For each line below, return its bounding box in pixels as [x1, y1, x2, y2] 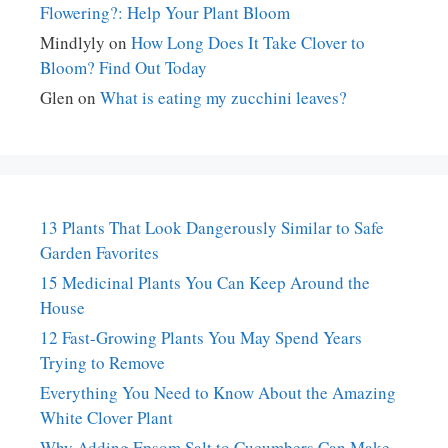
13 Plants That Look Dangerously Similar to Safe [40, 215, 384, 239]
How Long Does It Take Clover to [131, 30, 365, 54]
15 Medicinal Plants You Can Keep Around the [40, 270, 370, 294]
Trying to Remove [40, 350, 165, 374]
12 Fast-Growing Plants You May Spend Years [40, 325, 362, 349]
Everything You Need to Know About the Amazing [40, 380, 396, 404]
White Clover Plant [40, 405, 173, 429]
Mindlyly [40, 30, 105, 54]
